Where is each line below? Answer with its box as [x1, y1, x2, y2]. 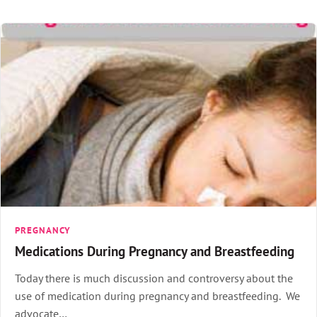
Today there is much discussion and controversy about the [15, 270, 293, 285]
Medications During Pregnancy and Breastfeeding [15, 241, 294, 260]
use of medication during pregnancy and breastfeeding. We [15, 288, 300, 303]
